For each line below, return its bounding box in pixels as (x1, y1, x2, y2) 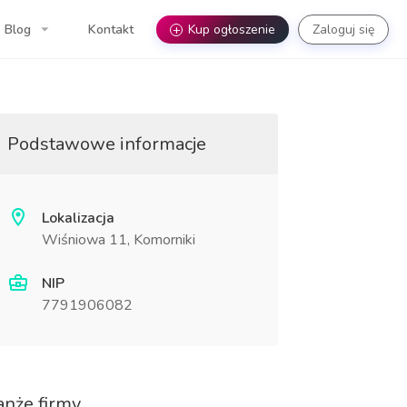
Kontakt (88, 20, 134, 38)
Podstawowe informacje (6, 132, 206, 156)
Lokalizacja (41, 208, 114, 228)
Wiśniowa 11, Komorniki (41, 230, 195, 250)
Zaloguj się (313, 20, 374, 38)
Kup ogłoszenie (188, 20, 275, 38)
